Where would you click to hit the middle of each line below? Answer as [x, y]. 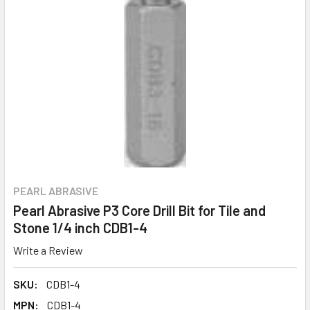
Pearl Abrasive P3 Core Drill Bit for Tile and [139, 211]
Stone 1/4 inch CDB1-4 [80, 228]
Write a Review [48, 250]
